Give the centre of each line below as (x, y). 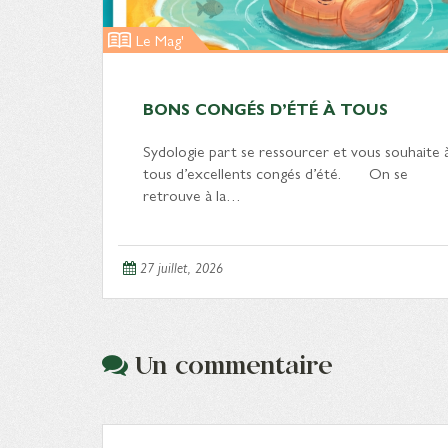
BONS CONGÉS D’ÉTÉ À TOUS (265, 108)
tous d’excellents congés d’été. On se (275, 172)
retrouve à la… (192, 194)
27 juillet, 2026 (181, 267)
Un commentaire (234, 364)
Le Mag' (160, 39)
